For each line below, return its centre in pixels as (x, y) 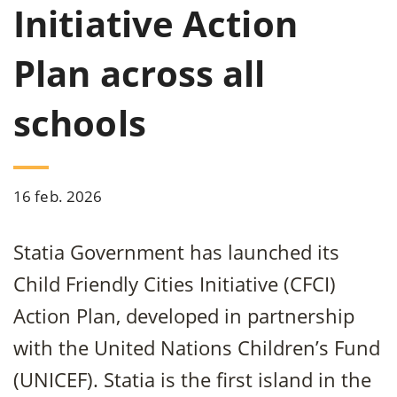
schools (80, 123)
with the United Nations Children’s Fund (197, 347)
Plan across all (140, 73)
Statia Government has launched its (176, 252)
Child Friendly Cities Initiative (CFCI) (175, 284)
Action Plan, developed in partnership (184, 315)
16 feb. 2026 (58, 196)
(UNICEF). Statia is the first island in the (192, 379)
